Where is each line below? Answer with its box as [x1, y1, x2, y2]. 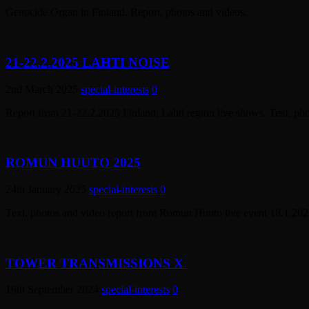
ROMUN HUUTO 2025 [6, 155, 141, 170]
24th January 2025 [6, 183, 86, 195]
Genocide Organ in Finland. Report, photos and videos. [6, 6, 247, 19]
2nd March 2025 [6, 83, 78, 95]
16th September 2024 [6, 283, 99, 296]
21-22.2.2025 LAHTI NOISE [6, 54, 170, 70]
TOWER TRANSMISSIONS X [6, 255, 187, 270]
